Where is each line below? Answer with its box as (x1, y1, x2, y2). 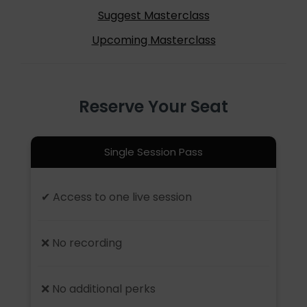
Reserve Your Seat (79, 95, 228, 119)
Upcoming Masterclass (91, 32, 216, 49)
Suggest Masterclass (97, 8, 210, 24)
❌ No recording (41, 235, 122, 251)
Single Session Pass (104, 145, 203, 160)
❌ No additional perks (41, 281, 156, 297)
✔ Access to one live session (41, 189, 192, 206)
